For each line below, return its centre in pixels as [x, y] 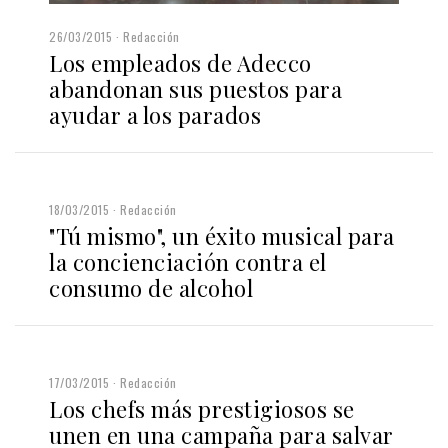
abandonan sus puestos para [195, 89]
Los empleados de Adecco [180, 63]
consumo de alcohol [151, 288]
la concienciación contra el [188, 262]
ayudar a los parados [155, 115]
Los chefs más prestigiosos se [202, 409]
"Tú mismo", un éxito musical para [222, 236]
